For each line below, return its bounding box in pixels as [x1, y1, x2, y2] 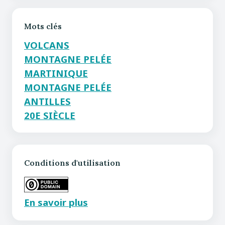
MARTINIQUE [24, 67, 88, 79]
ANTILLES [24, 95, 71, 107]
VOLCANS [24, 39, 69, 51]
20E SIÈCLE [24, 109, 75, 122]
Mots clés [24, 21, 62, 31]
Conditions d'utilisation [24, 158, 121, 168]
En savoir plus [24, 196, 88, 208]
